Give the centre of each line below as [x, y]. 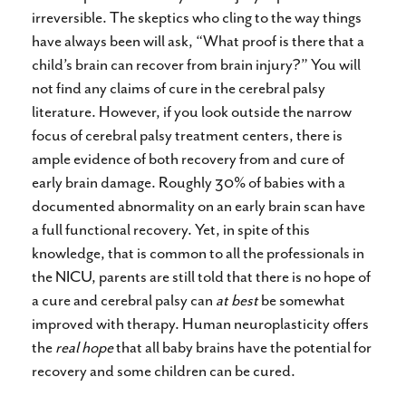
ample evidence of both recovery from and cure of [188, 158]
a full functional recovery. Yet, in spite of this [171, 229]
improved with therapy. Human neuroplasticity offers [200, 323]
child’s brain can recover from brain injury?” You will [196, 64]
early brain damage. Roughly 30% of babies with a [188, 182]
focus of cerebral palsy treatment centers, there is [187, 135]
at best [238, 300]
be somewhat [303, 300]
